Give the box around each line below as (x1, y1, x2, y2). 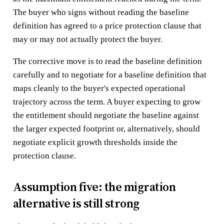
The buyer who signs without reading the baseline (12, 7, 189, 17)
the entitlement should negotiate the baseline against (12, 110, 199, 120)
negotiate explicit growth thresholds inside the (12, 137, 177, 147)
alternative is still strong (12, 194, 139, 211)
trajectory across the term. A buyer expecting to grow (12, 96, 200, 106)
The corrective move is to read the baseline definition (12, 56, 202, 66)
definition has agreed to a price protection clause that (12, 20, 201, 30)
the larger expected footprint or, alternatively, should (12, 123, 200, 133)
